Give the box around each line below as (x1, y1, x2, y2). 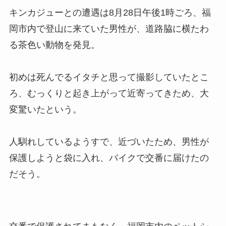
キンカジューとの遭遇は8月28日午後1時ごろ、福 (9, 8, 211, 18)
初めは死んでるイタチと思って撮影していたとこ (9, 72, 209, 83)
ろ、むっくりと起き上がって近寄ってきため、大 (9, 88, 209, 99)
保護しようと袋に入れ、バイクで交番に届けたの (9, 153, 209, 163)
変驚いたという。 (9, 104, 82, 115)
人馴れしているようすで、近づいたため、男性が (9, 137, 209, 147)
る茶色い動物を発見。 (9, 40, 100, 50)
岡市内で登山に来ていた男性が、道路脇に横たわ (9, 24, 209, 34)
